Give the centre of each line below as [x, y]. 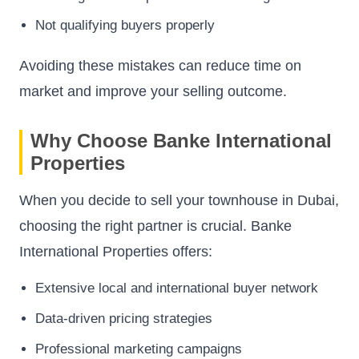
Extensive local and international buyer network [177, 288]
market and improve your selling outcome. [153, 92]
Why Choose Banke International [181, 141]
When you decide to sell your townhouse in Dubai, [179, 201]
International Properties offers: [116, 252]
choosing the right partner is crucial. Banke [155, 226]
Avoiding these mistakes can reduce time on [160, 66]
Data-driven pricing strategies [124, 318]
